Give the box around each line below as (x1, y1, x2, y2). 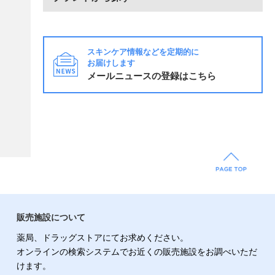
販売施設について (16, 212, 85, 222)
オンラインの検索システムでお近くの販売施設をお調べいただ (16, 246, 257, 257)
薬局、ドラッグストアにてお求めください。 (16, 232, 188, 242)
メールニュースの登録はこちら (87, 70, 216, 81)
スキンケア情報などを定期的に (87, 47, 199, 56)
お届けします (87, 58, 135, 68)
